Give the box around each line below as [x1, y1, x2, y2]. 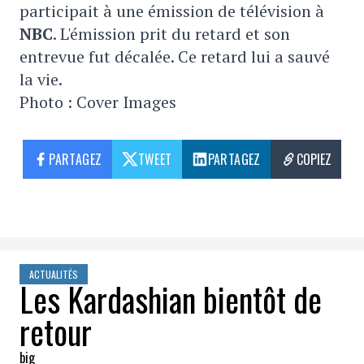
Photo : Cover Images [19, 91, 176, 113]
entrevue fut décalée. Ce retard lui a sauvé [19, 45, 330, 67]
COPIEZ [296, 149, 331, 169]
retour [19, 307, 92, 356]
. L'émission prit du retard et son [53, 23, 290, 45]
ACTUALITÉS [29, 267, 78, 281]
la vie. [19, 68, 63, 90]
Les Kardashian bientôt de [19, 275, 322, 323]
